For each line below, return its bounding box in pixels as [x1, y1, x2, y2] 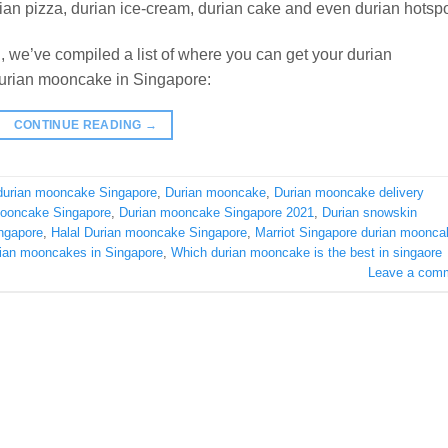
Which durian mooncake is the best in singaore [171, 245, 442, 261]
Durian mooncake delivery [274, 185, 424, 201]
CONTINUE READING [13, 117, 145, 132]
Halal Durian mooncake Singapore [51, 225, 247, 241]
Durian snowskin [322, 205, 417, 221]
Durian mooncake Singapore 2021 [119, 205, 314, 221]
